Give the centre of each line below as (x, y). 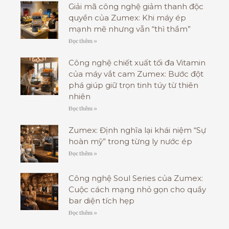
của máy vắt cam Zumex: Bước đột (136, 74)
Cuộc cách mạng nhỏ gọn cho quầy (137, 189)
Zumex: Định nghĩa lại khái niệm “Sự (137, 130)
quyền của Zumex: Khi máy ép (127, 18)
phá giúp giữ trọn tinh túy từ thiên (133, 85)
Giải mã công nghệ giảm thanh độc (136, 7)
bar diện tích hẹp (101, 200)
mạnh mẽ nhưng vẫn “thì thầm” (129, 29)
